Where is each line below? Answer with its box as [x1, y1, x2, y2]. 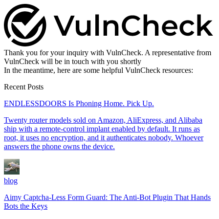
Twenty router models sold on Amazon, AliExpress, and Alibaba [4, 115, 202, 124]
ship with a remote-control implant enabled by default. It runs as [4, 124, 200, 133]
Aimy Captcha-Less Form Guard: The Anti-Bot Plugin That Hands [4, 193, 211, 201]
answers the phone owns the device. [4, 142, 115, 151]
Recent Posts [4, 82, 44, 91]
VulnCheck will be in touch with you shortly [4, 57, 141, 66]
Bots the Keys [4, 201, 47, 210]
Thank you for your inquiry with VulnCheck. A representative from [4, 48, 211, 57]
